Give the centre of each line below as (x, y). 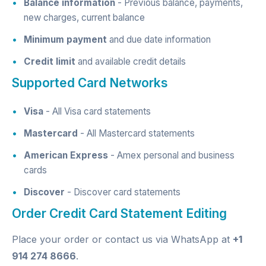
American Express (66, 155)
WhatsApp (195, 239)
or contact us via (130, 239)
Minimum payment (65, 39)
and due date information (159, 39)
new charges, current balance (84, 18)
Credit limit (50, 61)
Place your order (50, 239)
